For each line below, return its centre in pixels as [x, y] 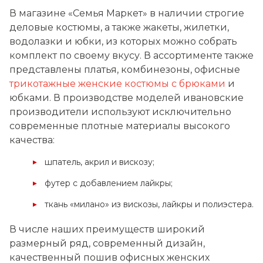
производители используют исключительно [120, 112]
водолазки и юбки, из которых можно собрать [123, 41]
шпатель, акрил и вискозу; [100, 162]
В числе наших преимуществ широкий [107, 229]
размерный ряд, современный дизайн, [107, 243]
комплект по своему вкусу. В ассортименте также [131, 55]
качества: [32, 140]
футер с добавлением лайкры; [109, 183]
